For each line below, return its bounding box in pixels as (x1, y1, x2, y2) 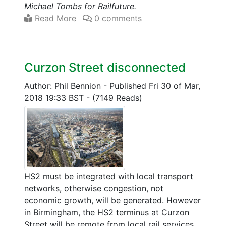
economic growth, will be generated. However (24, 195, 201, 205)
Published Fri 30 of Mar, (109, 80, 200, 91)
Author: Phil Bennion (24, 80, 103, 91)
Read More (32, 13, 76, 23)
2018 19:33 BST (24, 92, 86, 103)
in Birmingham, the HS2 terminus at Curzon (24, 207, 189, 217)
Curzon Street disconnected (24, 60, 186, 75)
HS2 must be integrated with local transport (24, 171, 193, 181)
